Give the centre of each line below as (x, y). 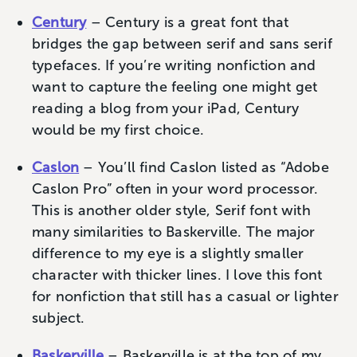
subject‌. (59, 318)
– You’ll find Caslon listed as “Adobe (204, 167)
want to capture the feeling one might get (175, 86)
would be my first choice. (118, 129)
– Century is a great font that (188, 22)
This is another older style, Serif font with (171, 210)
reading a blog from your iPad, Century (166, 108)
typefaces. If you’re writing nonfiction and (174, 65)
